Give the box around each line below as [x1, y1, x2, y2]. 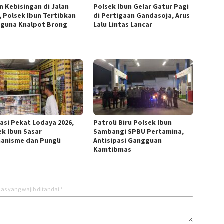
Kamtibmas [93, 144, 132, 154]
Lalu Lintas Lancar [93, 19, 153, 29]
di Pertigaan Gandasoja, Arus [93, 10, 190, 20]
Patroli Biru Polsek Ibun [93, 117, 172, 127]
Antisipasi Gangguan [93, 135, 162, 145]
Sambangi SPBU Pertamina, [93, 126, 184, 136]
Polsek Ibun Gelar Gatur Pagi [93, 1, 189, 11]
